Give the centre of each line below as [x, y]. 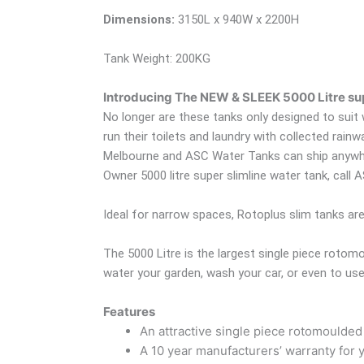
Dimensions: [139, 19]
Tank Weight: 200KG [157, 58]
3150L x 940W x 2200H [237, 19]
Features [129, 311]
